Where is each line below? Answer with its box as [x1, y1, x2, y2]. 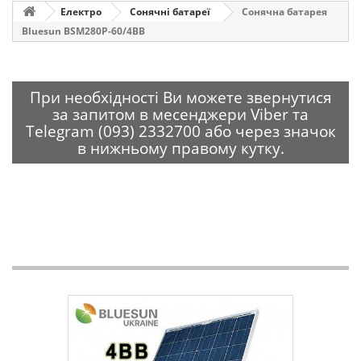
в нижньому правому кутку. [77, 138, 284, 158]
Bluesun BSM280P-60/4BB [22, 24, 145, 38]
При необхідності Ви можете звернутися [29, 87, 332, 107]
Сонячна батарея [242, 4, 327, 19]
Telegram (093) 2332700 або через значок [25, 121, 336, 141]
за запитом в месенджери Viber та [52, 104, 309, 124]
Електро [60, 4, 102, 19]
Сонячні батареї [130, 4, 210, 19]
